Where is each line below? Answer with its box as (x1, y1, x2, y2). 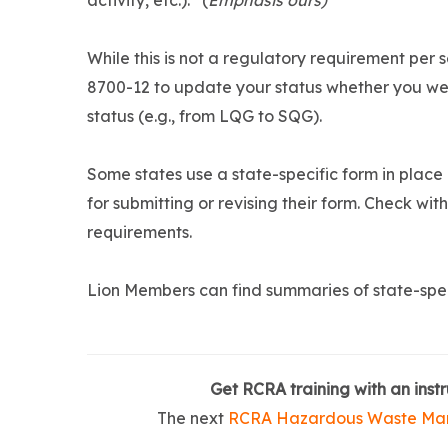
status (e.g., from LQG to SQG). (87, 106, 322, 127)
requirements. (87, 222, 192, 243)
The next (156, 408, 228, 429)
